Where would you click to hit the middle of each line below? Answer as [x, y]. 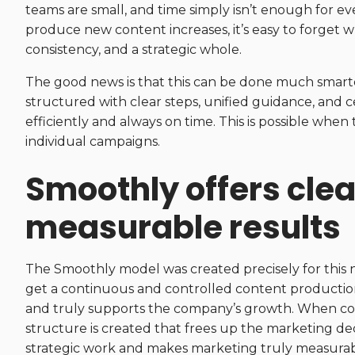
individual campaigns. [93, 141]
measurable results [183, 227]
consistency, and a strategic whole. [134, 50]
